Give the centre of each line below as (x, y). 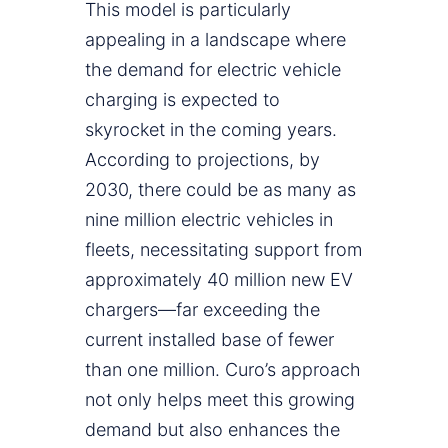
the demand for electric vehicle (213, 70)
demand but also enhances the (212, 430)
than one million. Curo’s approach (223, 370)
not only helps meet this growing (220, 400)
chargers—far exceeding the (202, 310)
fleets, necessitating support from (223, 250)
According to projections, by (202, 160)
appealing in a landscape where (215, 40)
